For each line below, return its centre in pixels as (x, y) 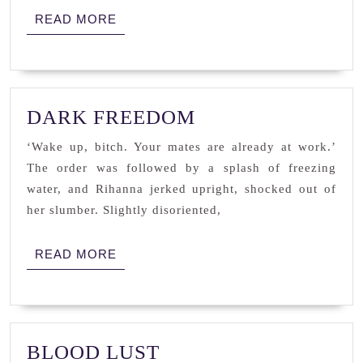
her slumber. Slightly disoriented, (124, 209)
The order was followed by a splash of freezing (181, 167)
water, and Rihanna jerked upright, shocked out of (181, 188)
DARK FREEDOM (111, 117)
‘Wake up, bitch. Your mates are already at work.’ (181, 146)
